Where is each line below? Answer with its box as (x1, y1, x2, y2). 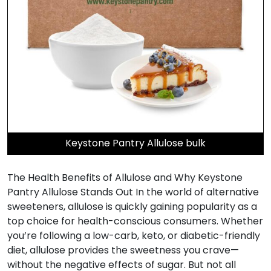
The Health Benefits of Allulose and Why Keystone (7, 170, 243, 184)
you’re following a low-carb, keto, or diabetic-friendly (7, 228, 260, 243)
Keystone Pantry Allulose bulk (65, 135, 206, 150)
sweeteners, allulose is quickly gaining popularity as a (7, 199, 257, 214)
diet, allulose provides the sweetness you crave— (7, 243, 239, 257)
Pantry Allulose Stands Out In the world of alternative (7, 184, 259, 199)
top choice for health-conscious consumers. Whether (7, 214, 263, 228)
